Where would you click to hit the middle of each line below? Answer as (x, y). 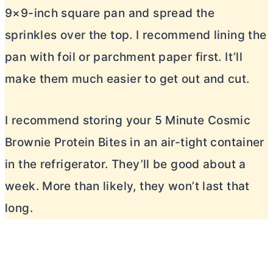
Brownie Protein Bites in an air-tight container (135, 142)
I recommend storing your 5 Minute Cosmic (128, 120)
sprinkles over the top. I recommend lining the (136, 35)
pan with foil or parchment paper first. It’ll (124, 57)
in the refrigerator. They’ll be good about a (126, 164)
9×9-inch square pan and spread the (110, 13)
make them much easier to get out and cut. (127, 79)
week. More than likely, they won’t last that (127, 186)
